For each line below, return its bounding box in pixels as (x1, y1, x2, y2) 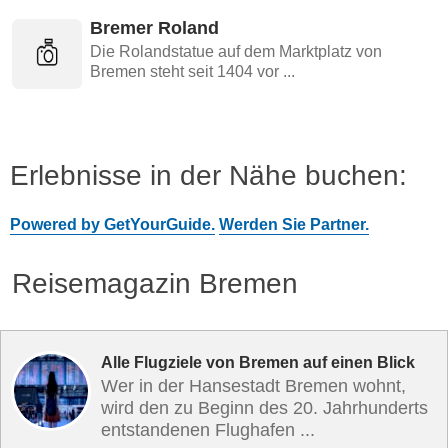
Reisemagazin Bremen (12, 268, 298, 299)
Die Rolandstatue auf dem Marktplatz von (90, 43, 382, 60)
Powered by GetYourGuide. (10, 216, 215, 233)
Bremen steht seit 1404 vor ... (90, 63, 295, 80)
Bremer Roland (90, 18, 219, 38)
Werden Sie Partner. (219, 216, 369, 233)
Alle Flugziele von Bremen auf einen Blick (101, 354, 415, 371)
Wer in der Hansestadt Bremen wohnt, (101, 376, 406, 396)
